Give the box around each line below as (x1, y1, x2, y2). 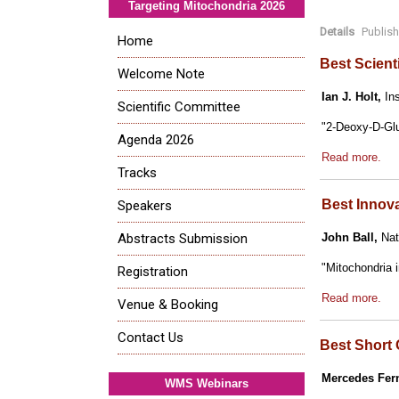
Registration (118, 263, 188, 280)
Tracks (118, 164, 157, 181)
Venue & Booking (118, 296, 218, 313)
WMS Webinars (165, 376, 248, 390)
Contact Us (118, 329, 183, 346)
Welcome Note (118, 65, 205, 82)
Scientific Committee (118, 98, 240, 115)
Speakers (118, 197, 172, 214)
